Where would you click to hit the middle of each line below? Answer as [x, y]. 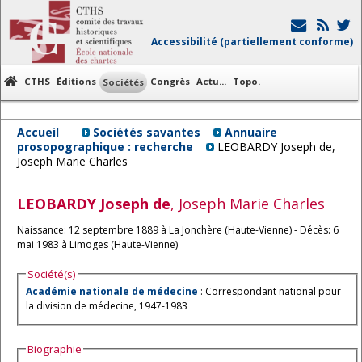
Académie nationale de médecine [112, 292]
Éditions [76, 81]
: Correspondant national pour [269, 292]
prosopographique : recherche [105, 147]
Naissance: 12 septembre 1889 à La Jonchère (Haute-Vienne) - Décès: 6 [178, 229]
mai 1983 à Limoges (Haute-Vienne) [97, 244]
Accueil [38, 132]
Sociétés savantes [147, 132]
